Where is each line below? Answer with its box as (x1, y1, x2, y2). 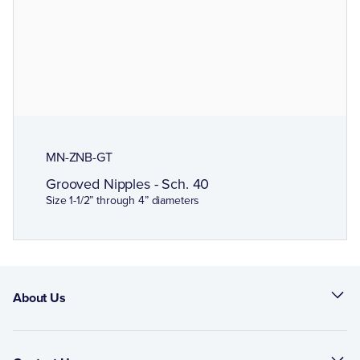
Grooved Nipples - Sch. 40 (46, 174, 210, 194)
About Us (13, 288, 66, 307)
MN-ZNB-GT (46, 148, 112, 166)
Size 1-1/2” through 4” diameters (46, 192, 200, 209)
